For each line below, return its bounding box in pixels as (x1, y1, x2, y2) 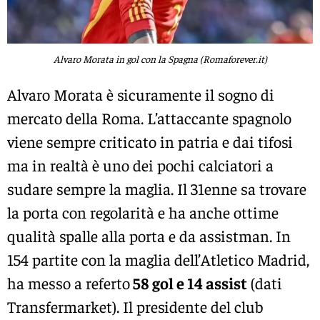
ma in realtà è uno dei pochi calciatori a (7, 154, 274, 175)
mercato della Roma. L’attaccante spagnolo (7, 107, 291, 128)
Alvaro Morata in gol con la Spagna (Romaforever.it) (53, 52, 267, 66)
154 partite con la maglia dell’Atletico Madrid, (7, 249, 309, 269)
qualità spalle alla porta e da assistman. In (7, 225, 291, 246)
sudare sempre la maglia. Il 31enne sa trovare (7, 178, 306, 199)
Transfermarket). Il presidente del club (7, 296, 263, 316)
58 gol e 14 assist (130, 272, 247, 293)
